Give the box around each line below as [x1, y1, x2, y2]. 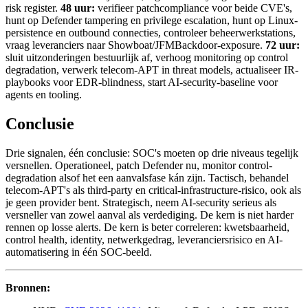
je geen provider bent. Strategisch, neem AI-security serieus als [5, 196, 276, 208]
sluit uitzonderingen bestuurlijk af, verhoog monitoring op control [5, 52, 288, 64]
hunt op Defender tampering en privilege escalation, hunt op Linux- [5, 14, 298, 27]
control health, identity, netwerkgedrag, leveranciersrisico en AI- [5, 233, 283, 245]
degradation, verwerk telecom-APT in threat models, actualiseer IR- [5, 64, 298, 76]
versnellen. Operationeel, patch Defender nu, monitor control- [5, 159, 272, 171]
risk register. [5, 2, 60, 14]
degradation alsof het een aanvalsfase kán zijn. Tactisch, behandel [5, 171, 289, 184]
